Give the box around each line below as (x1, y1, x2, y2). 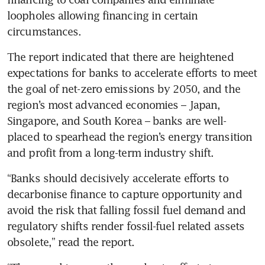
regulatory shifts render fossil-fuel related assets (7, 219, 245, 232)
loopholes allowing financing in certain (7, 8, 198, 22)
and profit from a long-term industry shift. (7, 146, 214, 159)
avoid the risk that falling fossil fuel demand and (7, 203, 246, 216)
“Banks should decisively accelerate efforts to (7, 171, 228, 185)
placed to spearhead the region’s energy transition (7, 130, 253, 143)
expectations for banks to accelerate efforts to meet (7, 66, 257, 79)
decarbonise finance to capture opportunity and (7, 187, 242, 201)
